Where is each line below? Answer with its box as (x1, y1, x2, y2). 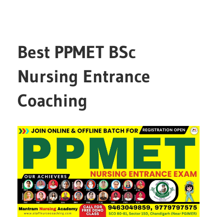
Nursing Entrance (17, 65, 151, 88)
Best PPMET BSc (17, 41, 136, 63)
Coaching (17, 90, 88, 112)
